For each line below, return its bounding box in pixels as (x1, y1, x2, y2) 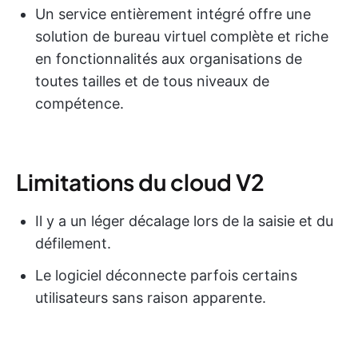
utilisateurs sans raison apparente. (35, 288, 266, 306)
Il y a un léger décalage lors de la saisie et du (35, 212, 333, 229)
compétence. (35, 94, 124, 112)
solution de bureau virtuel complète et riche (35, 27, 328, 45)
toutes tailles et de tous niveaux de (35, 72, 269, 89)
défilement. (35, 234, 111, 252)
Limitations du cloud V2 (16, 167, 265, 196)
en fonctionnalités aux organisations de (35, 50, 302, 67)
